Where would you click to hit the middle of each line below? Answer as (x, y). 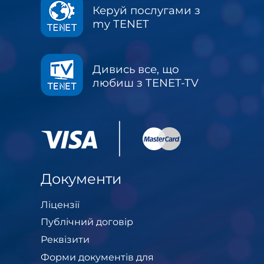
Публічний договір (87, 222)
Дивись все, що (136, 69)
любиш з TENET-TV (146, 82)
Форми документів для (97, 257)
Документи (81, 179)
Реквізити (65, 240)
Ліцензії (60, 204)
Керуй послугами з (146, 10)
